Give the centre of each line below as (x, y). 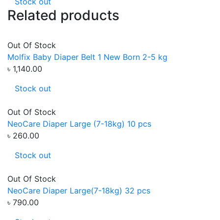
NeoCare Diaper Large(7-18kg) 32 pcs (79, 191)
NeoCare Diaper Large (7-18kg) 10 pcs (79, 124)
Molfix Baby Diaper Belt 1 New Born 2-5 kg (87, 57)
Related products (63, 15)
